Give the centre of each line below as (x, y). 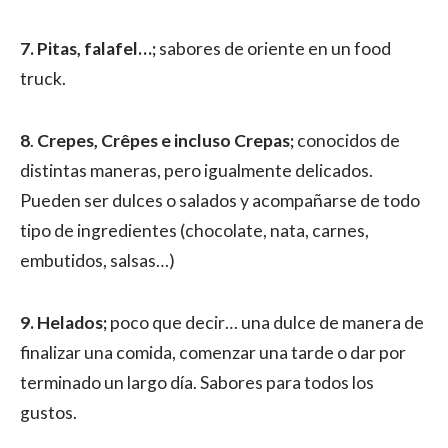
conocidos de (347, 140)
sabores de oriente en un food (275, 48)
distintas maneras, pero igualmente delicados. (196, 170)
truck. (43, 78)
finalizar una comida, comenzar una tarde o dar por (213, 352)
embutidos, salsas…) (97, 260)
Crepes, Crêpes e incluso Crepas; (165, 140)
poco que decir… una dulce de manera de (267, 322)
